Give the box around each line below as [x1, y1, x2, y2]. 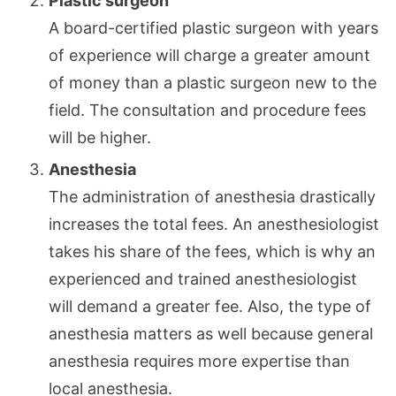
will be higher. [49, 127, 151, 147]
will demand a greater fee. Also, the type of [49, 296, 371, 316]
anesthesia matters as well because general [49, 324, 373, 343]
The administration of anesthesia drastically [49, 187, 376, 206]
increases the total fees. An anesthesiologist [49, 214, 379, 233]
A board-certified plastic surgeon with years [49, 18, 378, 37]
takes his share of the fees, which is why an [49, 241, 376, 261]
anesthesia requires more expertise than [49, 351, 350, 370]
